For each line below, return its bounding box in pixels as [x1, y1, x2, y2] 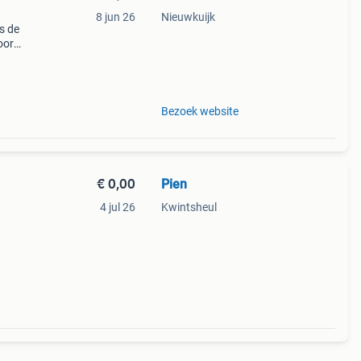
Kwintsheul [160, 201, 217, 214]
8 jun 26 [95, 10, 135, 23]
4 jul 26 [99, 201, 135, 214]
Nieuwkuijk [160, 10, 215, 23]
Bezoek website [160, 105, 239, 118]
